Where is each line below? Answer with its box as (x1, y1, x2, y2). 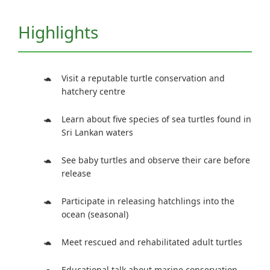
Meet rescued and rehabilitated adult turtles (61, 236, 242, 248)
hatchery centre (61, 86, 125, 98)
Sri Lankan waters (61, 127, 133, 139)
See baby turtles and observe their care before (61, 154, 250, 166)
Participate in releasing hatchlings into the (61, 195, 234, 207)
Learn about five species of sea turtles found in (61, 113, 251, 125)
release (61, 168, 91, 180)
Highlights (18, 20, 98, 44)
